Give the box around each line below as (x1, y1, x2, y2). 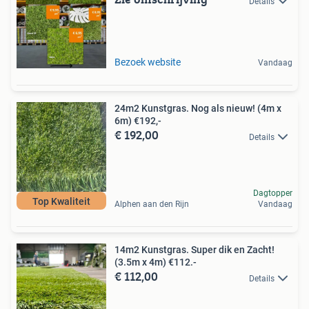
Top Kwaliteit (32, 196, 90, 208)
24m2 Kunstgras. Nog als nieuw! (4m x (114, 103, 281, 114)
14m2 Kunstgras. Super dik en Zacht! (114, 244, 275, 256)
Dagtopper (253, 188, 292, 199)
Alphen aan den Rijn (114, 199, 189, 210)
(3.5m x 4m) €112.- (114, 257, 197, 268)
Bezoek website (114, 57, 181, 68)
